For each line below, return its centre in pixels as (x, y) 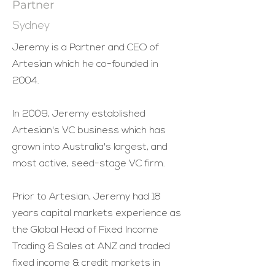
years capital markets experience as (97, 214)
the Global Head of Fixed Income (85, 230)
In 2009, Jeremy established (79, 114)
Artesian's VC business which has (89, 131)
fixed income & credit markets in (86, 263)
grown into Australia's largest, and (90, 147)
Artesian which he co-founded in (85, 64)
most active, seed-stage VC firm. (89, 164)
